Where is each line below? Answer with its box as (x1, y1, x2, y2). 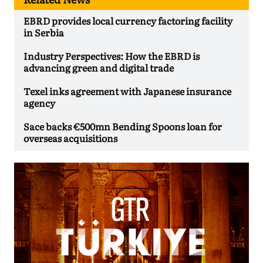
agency (23, 95, 55, 110)
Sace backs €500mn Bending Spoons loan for (23, 119, 222, 133)
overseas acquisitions (23, 130, 117, 145)
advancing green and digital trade (23, 60, 174, 75)
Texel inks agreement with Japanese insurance (23, 83, 231, 98)
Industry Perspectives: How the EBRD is (23, 48, 200, 63)
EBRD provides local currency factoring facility (23, 13, 232, 28)
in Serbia (23, 25, 64, 39)
